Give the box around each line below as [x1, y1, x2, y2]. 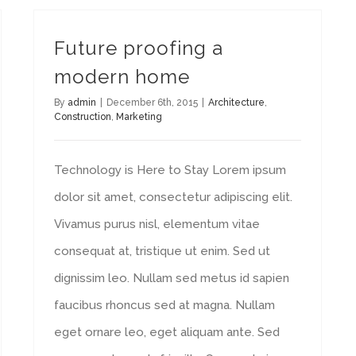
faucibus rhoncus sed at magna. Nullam [54, 298, 275, 312]
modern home [54, 65, 190, 88]
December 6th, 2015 [106, 97, 198, 108]
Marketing [116, 111, 162, 122]
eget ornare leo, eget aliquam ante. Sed [54, 325, 280, 339]
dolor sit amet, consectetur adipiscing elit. [54, 190, 292, 204]
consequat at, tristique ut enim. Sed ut [54, 244, 270, 258]
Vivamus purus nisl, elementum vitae [54, 217, 260, 231]
